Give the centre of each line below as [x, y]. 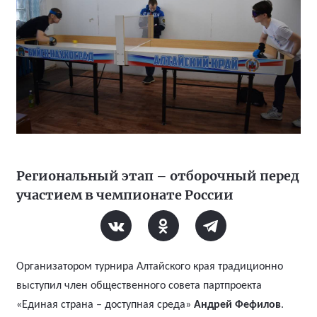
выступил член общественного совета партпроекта [139, 286]
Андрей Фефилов [237, 305]
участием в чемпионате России [125, 195]
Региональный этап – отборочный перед [158, 176]
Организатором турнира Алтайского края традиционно [150, 267]
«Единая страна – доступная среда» [105, 305]
